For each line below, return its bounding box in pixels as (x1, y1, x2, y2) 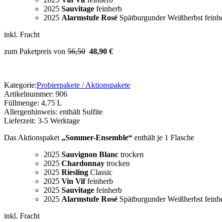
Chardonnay (61, 159, 105, 168)
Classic (88, 168, 112, 177)
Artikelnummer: (4, 90, 55, 99)
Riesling (61, 168, 88, 177)
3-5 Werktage (38, 116, 80, 125)
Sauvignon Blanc (61, 150, 118, 159)
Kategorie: (4, 81, 37, 90)
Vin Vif (61, 177, 85, 186)
